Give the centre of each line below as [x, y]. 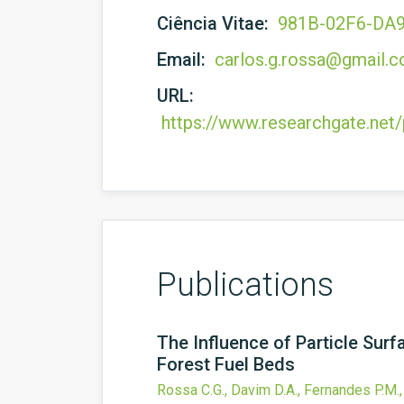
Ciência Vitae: [215, 23]
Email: [184, 60]
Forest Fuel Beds [226, 364]
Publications [245, 285]
